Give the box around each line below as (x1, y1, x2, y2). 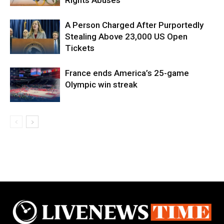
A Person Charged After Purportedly (65, 19, 203, 30)
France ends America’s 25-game (65, 67, 189, 78)
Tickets (65, 42, 94, 53)
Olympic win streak (65, 79, 137, 89)
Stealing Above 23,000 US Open (65, 31, 187, 41)
